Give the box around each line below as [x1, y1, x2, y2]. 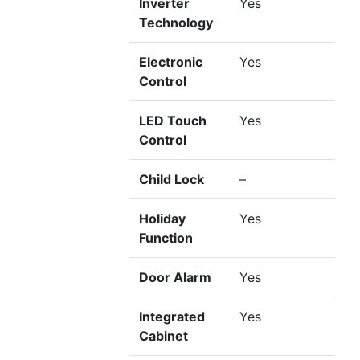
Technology [139, 14, 213, 31]
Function [139, 230, 193, 247]
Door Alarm [139, 269, 211, 286]
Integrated [139, 309, 205, 325]
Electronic [139, 54, 202, 71]
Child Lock [139, 171, 204, 188]
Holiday [139, 211, 186, 227]
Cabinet [139, 328, 188, 345]
